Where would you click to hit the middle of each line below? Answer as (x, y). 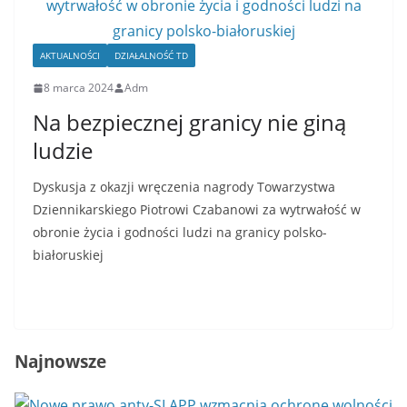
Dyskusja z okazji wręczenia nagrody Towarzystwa (184, 187)
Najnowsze (60, 361)
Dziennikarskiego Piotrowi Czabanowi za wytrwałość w (197, 209)
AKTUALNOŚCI (70, 55)
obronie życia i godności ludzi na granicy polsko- (180, 232)
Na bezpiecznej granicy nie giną (189, 122)
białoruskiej (68, 255)
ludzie (63, 150)
